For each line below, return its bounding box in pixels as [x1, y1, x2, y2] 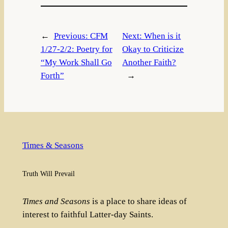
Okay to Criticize [122, 44, 184, 54]
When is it [144, 31, 181, 41]
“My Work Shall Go [40, 57, 112, 67]
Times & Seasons [22, 140, 83, 150]
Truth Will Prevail [22, 169, 75, 178]
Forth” [40, 70, 64, 80]
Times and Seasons [22, 196, 90, 207]
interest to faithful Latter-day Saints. [22, 210, 153, 220]
